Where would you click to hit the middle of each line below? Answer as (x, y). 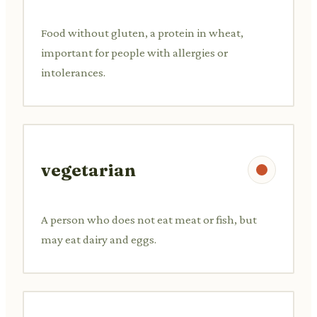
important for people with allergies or (134, 52)
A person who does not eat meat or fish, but (149, 219)
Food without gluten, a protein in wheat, (142, 33)
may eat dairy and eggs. (99, 239)
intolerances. (73, 72)
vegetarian (88, 170)
